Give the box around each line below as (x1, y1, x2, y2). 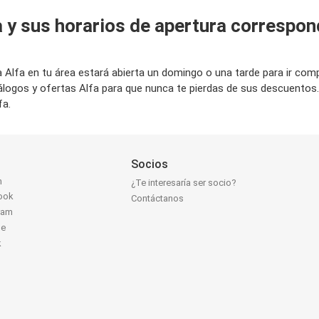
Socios (131, 157, 169, 171)
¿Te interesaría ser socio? (131, 177, 237, 189)
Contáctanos (131, 193, 184, 204)
